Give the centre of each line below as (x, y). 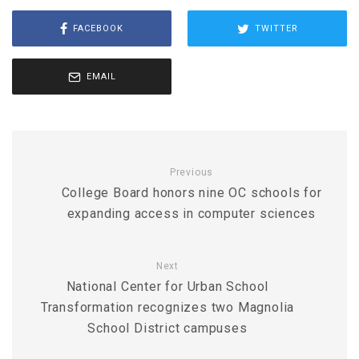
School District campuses (167, 329)
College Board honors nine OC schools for (192, 193)
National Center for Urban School (167, 287)
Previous (192, 173)
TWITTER (276, 28)
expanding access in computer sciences (192, 214)
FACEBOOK (98, 28)
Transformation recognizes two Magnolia (167, 308)
